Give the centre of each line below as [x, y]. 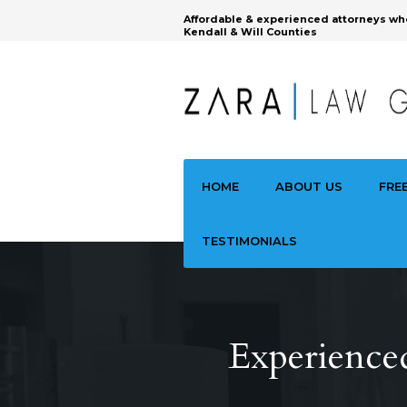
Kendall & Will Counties [250, 32]
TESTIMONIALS [249, 241]
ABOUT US [309, 186]
